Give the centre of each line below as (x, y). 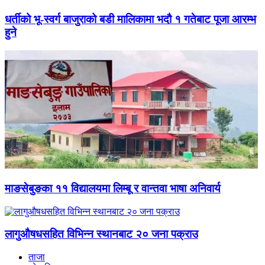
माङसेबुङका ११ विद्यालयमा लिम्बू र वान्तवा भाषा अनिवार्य (113, 188)
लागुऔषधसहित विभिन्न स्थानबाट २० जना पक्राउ (101, 234)
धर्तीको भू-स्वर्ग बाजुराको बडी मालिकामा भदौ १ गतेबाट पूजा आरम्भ (130, 20)
